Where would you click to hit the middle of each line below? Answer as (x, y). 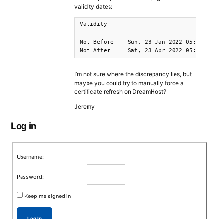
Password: (30, 177)
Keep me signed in (48, 196)
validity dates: (93, 7)
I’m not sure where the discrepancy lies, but (133, 74)
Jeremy (85, 106)
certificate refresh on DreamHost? (120, 92)
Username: (30, 157)
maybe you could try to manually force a (129, 83)
